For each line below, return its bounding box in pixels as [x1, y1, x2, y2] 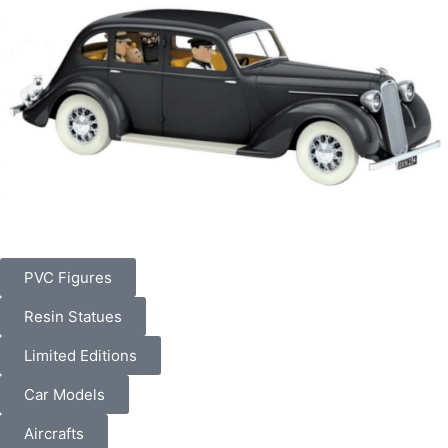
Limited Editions [24, 346, 137, 366]
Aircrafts [24, 424, 84, 444]
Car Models [24, 385, 105, 405]
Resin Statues [24, 307, 122, 327]
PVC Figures [24, 268, 112, 288]
